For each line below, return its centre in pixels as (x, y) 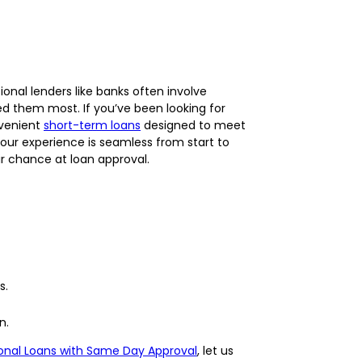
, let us (215, 350)
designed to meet (193, 125)
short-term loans (92, 125)
